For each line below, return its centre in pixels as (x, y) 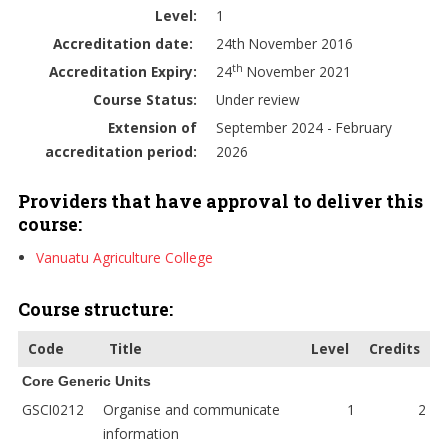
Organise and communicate (191, 409)
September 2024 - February (303, 127)
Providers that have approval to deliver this (220, 201)
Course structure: (95, 309)
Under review (259, 99)
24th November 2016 (284, 43)
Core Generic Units (86, 381)
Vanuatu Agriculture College (124, 257)
